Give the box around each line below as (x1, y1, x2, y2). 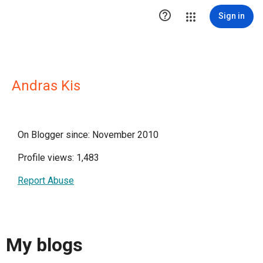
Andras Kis (12, 77, 80, 94)
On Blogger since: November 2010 (18, 129, 159, 140)
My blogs (6, 234, 83, 257)
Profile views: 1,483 (18, 152, 99, 163)
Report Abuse (18, 175, 74, 186)
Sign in (218, 11, 245, 21)
